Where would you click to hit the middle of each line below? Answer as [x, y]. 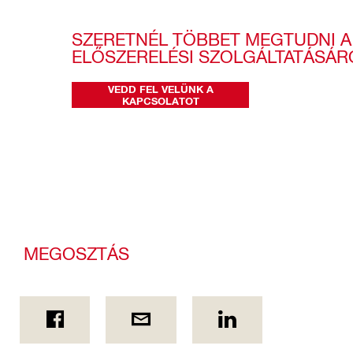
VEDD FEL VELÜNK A [160, 89]
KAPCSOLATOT [160, 100]
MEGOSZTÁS [76, 253]
